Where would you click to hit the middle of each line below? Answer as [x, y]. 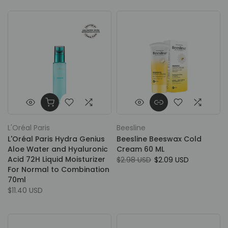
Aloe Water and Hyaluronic [58, 149]
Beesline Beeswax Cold [159, 139]
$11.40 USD [25, 190]
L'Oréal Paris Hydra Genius [56, 139]
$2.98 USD [134, 160]
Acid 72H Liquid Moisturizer [56, 159]
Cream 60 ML [140, 149]
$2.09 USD [172, 160]
